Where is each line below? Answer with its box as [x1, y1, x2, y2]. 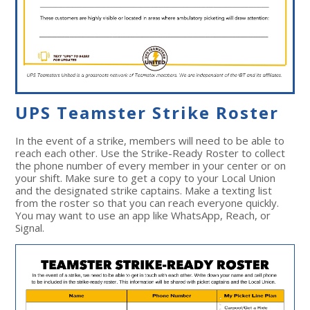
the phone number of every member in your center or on [15, 158, 286, 173]
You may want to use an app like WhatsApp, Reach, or [15, 208, 271, 223]
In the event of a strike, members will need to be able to [15, 134, 285, 148]
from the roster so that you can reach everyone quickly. [15, 196, 280, 210]
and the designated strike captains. [15, 183, 185, 198]
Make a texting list [185, 183, 273, 198]
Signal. [15, 221, 45, 235]
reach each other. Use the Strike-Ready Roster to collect [15, 146, 286, 161]
